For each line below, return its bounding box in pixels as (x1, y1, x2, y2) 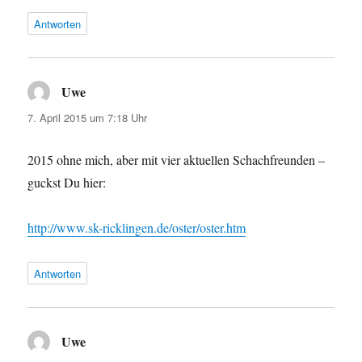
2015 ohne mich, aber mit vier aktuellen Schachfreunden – (27, 150, 326, 168)
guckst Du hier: (27, 173, 107, 191)
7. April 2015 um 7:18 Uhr (27, 109, 148, 125)
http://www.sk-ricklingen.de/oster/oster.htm (27, 218, 246, 236)
